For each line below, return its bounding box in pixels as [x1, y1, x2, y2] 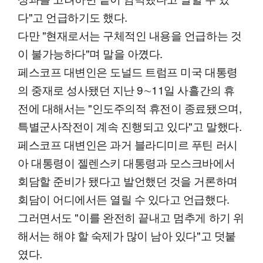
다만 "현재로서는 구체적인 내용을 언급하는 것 [18, 27, 242, 43]
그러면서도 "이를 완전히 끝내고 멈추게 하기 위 [18, 209, 244, 225]
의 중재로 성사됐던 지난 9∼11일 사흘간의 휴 [18, 82, 235, 98]
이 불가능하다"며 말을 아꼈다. [18, 45, 163, 62]
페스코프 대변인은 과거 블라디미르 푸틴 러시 [18, 136, 238, 153]
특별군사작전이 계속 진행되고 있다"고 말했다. [18, 118, 242, 134]
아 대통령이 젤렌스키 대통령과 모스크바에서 [18, 154, 235, 171]
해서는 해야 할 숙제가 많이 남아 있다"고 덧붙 [18, 227, 236, 244]
